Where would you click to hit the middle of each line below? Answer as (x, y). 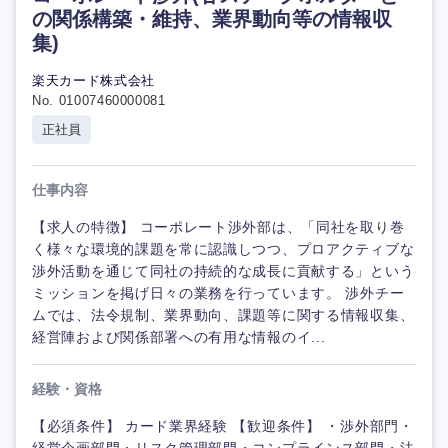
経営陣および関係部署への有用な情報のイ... (179, 337)
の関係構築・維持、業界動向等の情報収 (212, 19)
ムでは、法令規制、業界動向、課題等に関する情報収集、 (223, 315)
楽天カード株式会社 (93, 80)
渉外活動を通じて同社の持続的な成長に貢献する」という (223, 271)
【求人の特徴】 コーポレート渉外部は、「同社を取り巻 (218, 227)
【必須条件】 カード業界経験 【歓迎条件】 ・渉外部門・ (223, 426)
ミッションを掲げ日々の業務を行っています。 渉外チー (218, 293)
